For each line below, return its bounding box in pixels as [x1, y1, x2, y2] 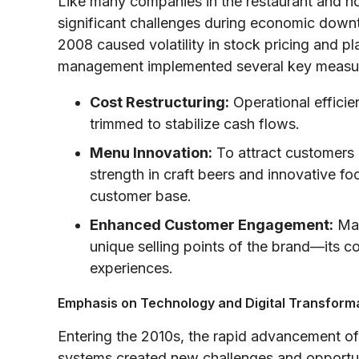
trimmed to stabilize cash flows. [90, 115, 300, 132]
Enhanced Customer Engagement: [90, 216, 333, 233]
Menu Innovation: [90, 143, 212, 161]
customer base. [90, 187, 192, 204]
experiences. [90, 259, 173, 276]
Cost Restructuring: [90, 93, 229, 111]
